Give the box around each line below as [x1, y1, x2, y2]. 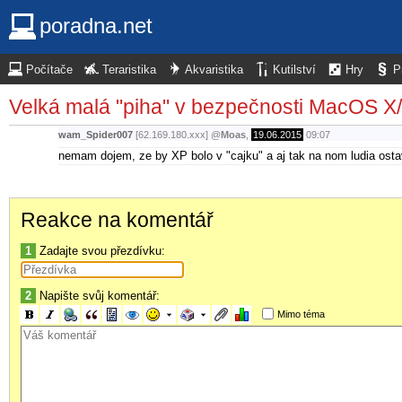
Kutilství [273, 64, 316, 76]
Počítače [26, 64, 73, 76]
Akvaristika [185, 64, 243, 76]
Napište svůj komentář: [36, 288, 160, 302]
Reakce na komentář [21, 207, 214, 232]
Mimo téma [276, 308, 325, 319]
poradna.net [39, 13, 153, 38]
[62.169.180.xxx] [133, 129, 211, 141]
